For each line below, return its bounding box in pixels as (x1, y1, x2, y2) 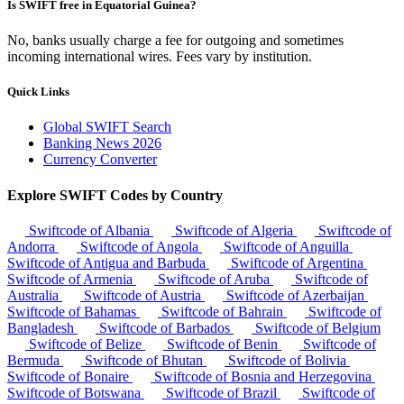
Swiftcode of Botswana (7, 384, 144, 400)
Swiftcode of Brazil (162, 384, 280, 400)
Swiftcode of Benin (163, 335, 281, 352)
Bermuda (7, 352, 63, 368)
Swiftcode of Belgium (252, 319, 381, 335)
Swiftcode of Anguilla (220, 238, 353, 254)
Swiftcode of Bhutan (81, 352, 207, 368)
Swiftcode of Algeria (171, 222, 297, 238)
